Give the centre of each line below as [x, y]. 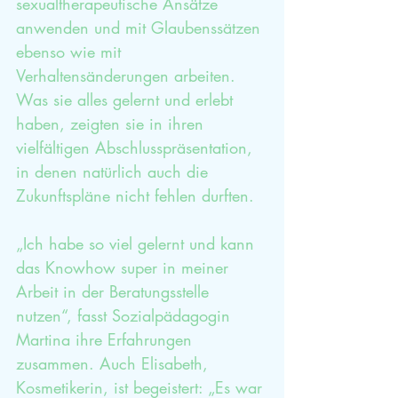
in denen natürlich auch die [115, 171]
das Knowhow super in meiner [125, 267]
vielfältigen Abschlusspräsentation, [137, 147]
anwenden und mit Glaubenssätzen [141, 28]
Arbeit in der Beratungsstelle [115, 291]
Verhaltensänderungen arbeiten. [128, 76]
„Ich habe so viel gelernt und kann [138, 243]
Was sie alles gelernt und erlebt [127, 99]
